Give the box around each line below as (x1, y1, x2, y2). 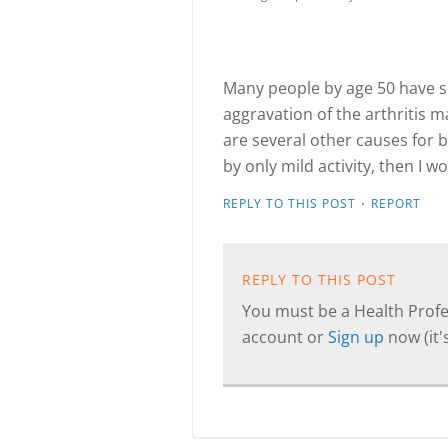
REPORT (371, 195, 421, 212)
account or (242, 326, 328, 348)
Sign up (328, 326, 388, 348)
